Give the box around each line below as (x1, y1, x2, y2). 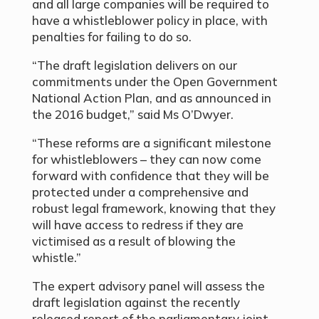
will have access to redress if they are (31, 217, 244, 233)
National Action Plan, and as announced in (31, 90, 271, 106)
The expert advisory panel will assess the (31, 278, 265, 294)
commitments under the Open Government (31, 74, 278, 90)
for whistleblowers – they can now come (31, 152, 261, 167)
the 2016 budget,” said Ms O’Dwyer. (31, 107, 234, 122)
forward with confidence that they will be (31, 168, 269, 184)
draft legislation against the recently (31, 295, 240, 310)
